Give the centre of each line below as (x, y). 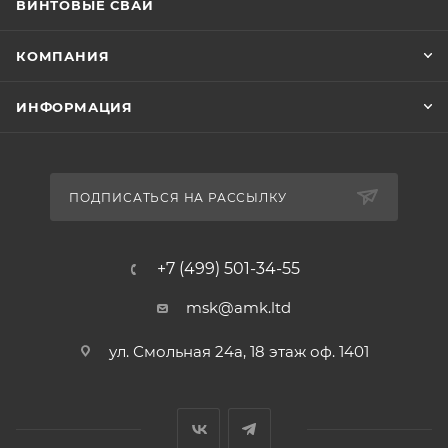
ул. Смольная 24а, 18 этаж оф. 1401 (238, 352)
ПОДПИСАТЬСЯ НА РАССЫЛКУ (178, 198)
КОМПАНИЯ (63, 56)
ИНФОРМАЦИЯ (74, 107)
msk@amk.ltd (238, 308)
